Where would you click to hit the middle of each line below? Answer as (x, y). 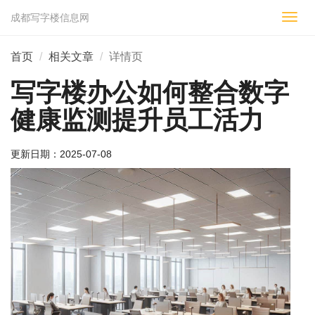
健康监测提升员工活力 (137, 120)
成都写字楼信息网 (50, 18)
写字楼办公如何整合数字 (150, 92)
